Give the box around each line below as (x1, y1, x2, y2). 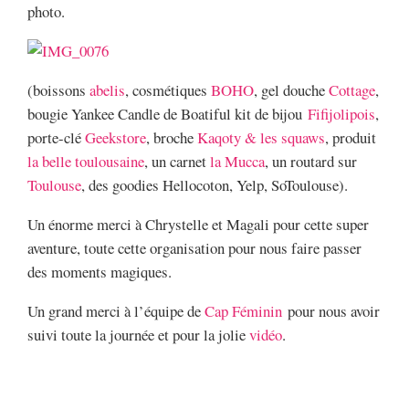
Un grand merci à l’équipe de (27, 299, 204, 321)
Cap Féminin (204, 299, 282, 321)
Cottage (329, 79, 375, 101)
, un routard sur (265, 151, 357, 173)
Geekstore (85, 127, 146, 149)
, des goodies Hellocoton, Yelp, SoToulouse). (81, 174, 348, 196)
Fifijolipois (308, 103, 375, 125)
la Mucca (210, 151, 265, 173)
